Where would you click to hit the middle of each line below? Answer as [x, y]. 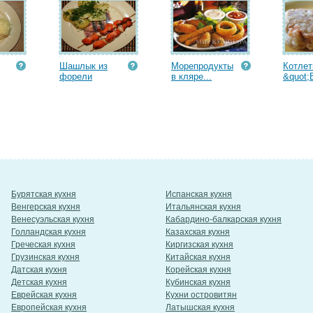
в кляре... [191, 77]
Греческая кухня [43, 245]
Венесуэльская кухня [53, 219]
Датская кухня [39, 270]
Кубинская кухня [198, 282]
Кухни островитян [201, 295]
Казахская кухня [198, 232]
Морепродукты [202, 66]
